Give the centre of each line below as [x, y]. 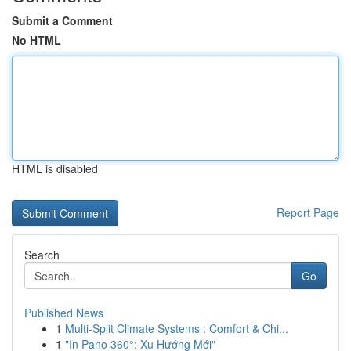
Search [42, 255]
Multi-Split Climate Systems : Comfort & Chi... [177, 328]
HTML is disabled [55, 168]
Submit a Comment [62, 20]
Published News [64, 313]
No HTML [36, 40]
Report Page [308, 212]
